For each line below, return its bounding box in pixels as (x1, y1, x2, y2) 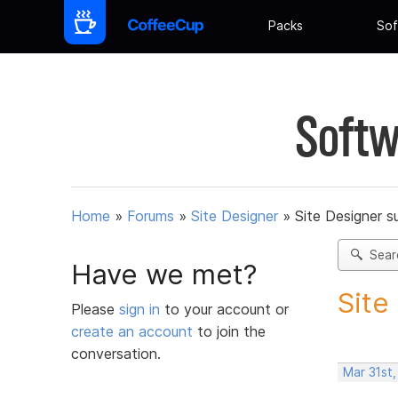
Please (71, 299, 119, 318)
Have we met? (71, 257, 258, 291)
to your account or (164, 299, 289, 318)
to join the (193, 322, 266, 340)
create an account (71, 322, 193, 340)
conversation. (71, 344, 161, 362)
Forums (127, 207, 174, 226)
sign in (119, 299, 164, 318)
